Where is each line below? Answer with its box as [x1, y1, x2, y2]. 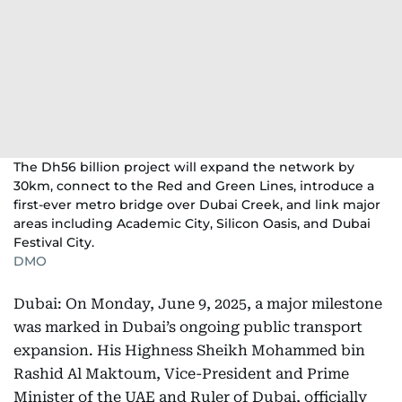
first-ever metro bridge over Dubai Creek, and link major [13, 197, 380, 213]
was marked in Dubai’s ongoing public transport [13, 319, 363, 336]
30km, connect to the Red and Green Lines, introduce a [13, 178, 374, 194]
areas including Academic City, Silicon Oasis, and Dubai [13, 215, 371, 232]
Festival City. [13, 234, 94, 250]
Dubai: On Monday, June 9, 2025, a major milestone [13, 295, 382, 312]
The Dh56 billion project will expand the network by [13, 159, 354, 175]
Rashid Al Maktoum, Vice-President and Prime [13, 365, 349, 382]
